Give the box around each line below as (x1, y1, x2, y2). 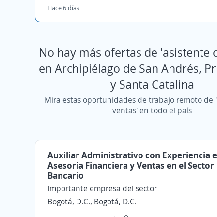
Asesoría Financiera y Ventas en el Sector (47, 159, 214, 171)
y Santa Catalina (110, 76, 194, 92)
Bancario (47, 170, 84, 181)
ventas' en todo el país (112, 105, 192, 116)
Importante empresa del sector (47, 183, 157, 194)
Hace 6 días (47, 3, 79, 12)
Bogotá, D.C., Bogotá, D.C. (47, 196, 137, 207)
